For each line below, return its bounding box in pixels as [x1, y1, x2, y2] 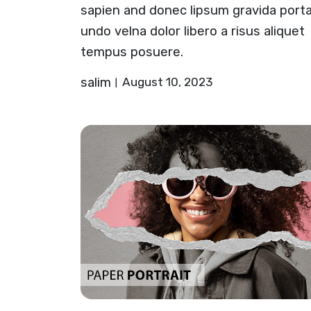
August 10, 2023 [121, 74, 212, 89]
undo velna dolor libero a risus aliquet [80, 23, 305, 39]
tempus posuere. [80, 44, 183, 60]
